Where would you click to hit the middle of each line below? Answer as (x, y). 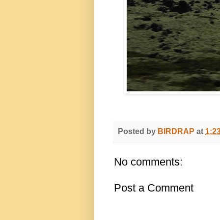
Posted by (138, 131)
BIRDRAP (176, 131)
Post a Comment (154, 188)
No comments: (148, 162)
